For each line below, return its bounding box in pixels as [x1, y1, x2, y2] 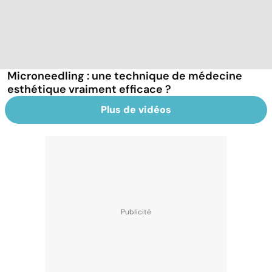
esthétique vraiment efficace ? [7, 81, 171, 97]
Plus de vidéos [101, 103, 171, 116]
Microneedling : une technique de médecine [7, 68, 242, 83]
